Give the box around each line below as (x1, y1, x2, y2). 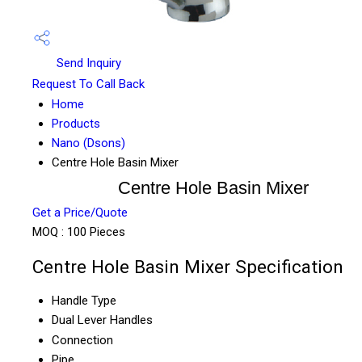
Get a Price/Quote (32, 205, 128, 221)
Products (52, 116, 100, 132)
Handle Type (52, 293, 116, 309)
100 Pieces (67, 225, 125, 240)
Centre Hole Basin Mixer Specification (32, 255, 343, 277)
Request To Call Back (32, 77, 145, 92)
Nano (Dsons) (52, 136, 125, 151)
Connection (52, 333, 113, 348)
